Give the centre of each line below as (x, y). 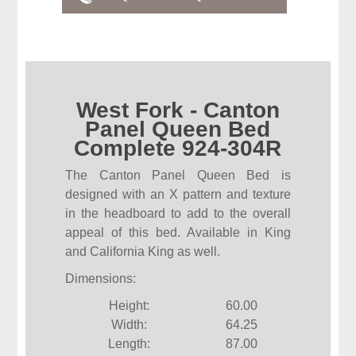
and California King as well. (143, 252)
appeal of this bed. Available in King (178, 233)
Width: (130, 325)
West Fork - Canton (178, 110)
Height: (130, 306)
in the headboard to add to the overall (178, 214)
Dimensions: (101, 279)
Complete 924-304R (178, 149)
